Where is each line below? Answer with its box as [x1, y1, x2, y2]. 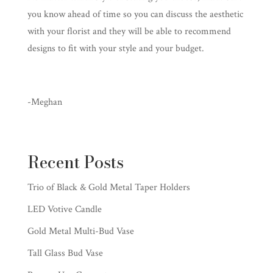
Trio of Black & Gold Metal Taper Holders [27, 181, 190, 194]
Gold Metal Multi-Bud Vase [27, 225, 134, 238]
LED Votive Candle [27, 203, 102, 216]
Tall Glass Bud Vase [27, 247, 103, 260]
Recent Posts [27, 150, 124, 175]
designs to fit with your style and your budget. [27, 42, 204, 55]
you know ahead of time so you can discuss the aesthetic [27, 8, 243, 21]
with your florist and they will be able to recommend [27, 25, 231, 38]
